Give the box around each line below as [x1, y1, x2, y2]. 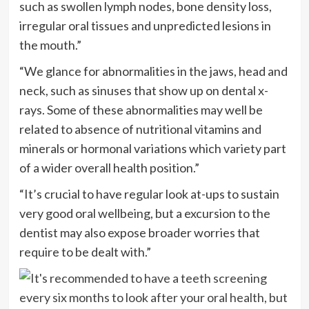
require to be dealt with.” [19, 243, 151, 259]
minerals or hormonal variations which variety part [19, 140, 286, 156]
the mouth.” [19, 37, 81, 52]
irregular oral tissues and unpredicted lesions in [19, 17, 271, 33]
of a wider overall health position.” [19, 159, 199, 175]
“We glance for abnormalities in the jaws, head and [19, 63, 288, 79]
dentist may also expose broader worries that [19, 224, 260, 240]
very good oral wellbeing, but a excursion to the [19, 205, 270, 221]
